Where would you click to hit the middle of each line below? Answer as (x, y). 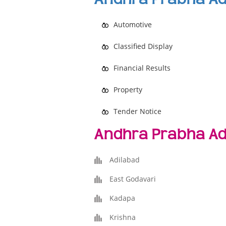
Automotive (133, 24)
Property (128, 90)
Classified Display (143, 46)
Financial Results (142, 68)
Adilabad (125, 160)
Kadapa (122, 198)
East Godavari (133, 179)
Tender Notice (137, 111)
